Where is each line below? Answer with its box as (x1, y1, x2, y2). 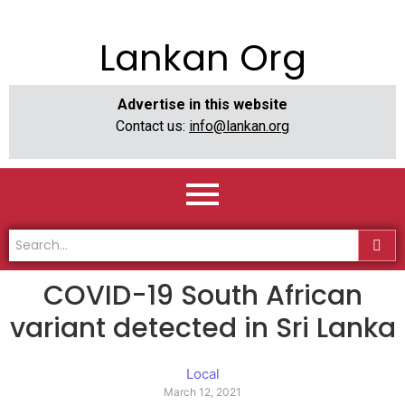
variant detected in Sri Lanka (9, 309, 396, 348)
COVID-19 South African (42, 277, 363, 316)
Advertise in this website (118, 96, 287, 113)
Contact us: (116, 118, 189, 135)
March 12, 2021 (164, 385, 241, 400)
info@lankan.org (189, 118, 289, 135)
